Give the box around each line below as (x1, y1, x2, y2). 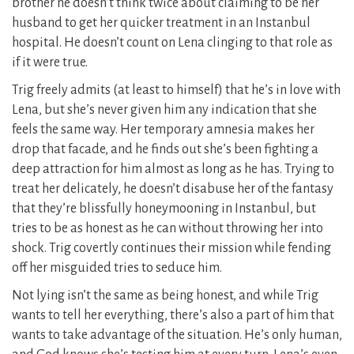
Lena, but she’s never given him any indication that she (12, 103, 317, 118)
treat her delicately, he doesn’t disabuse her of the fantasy (12, 182, 333, 197)
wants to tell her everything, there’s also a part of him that (12, 308, 334, 323)
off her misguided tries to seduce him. (12, 261, 222, 276)
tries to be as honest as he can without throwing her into (12, 221, 323, 236)
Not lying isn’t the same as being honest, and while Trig (12, 288, 318, 303)
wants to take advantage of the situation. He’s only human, (12, 328, 342, 343)
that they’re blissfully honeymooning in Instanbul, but (12, 201, 316, 217)
